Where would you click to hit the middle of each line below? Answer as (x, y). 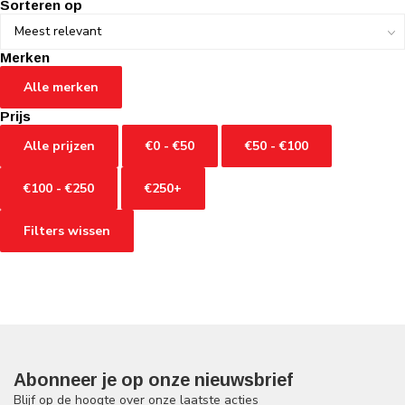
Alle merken (61, 87)
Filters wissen (67, 231)
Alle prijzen (59, 146)
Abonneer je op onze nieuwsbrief (153, 379)
